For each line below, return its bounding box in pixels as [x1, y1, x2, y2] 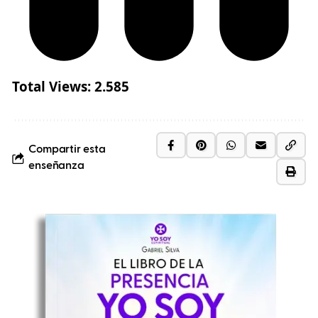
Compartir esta [28, 144, 106, 156]
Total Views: [12, 77, 91, 96]
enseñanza [28, 160, 85, 172]
